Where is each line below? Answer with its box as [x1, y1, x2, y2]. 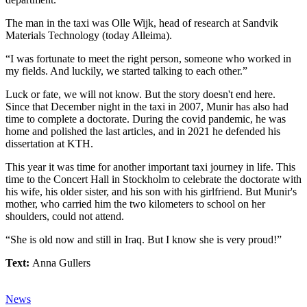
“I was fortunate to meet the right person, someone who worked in [5, 52, 291, 64]
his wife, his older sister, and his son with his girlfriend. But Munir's [5, 185, 297, 197]
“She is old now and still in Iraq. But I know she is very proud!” [5, 233, 282, 245]
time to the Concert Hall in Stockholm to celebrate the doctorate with [5, 173, 302, 185]
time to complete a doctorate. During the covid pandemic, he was [5, 112, 286, 125]
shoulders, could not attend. [5, 210, 124, 222]
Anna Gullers [32, 256, 90, 269]
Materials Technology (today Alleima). [5, 29, 172, 41]
